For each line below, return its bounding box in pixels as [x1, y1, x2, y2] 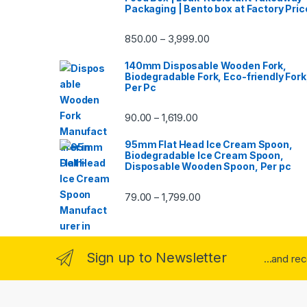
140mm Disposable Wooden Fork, [125, 59, 286, 71]
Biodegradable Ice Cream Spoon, [125, 149, 284, 162]
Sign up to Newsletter [86, 249, 227, 267]
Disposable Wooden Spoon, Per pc [125, 160, 291, 173]
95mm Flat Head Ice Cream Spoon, [125, 138, 293, 151]
